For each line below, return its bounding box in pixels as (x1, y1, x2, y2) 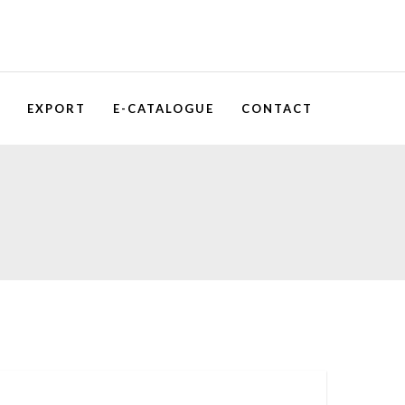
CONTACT (241, 101, 313, 116)
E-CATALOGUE (113, 101, 214, 116)
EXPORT (27, 101, 86, 116)
